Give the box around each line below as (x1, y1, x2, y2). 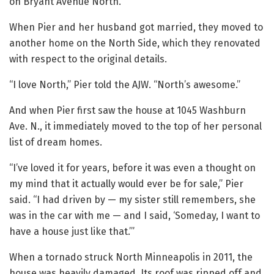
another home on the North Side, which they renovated (9, 37, 261, 50)
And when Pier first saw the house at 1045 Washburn (9, 105, 246, 117)
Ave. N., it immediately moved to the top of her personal (9, 120, 262, 133)
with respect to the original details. (9, 53, 167, 65)
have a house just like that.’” (9, 226, 135, 238)
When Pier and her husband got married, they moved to (9, 21, 263, 34)
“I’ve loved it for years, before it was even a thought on (9, 162, 256, 174)
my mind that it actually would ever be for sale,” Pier (9, 178, 243, 190)
